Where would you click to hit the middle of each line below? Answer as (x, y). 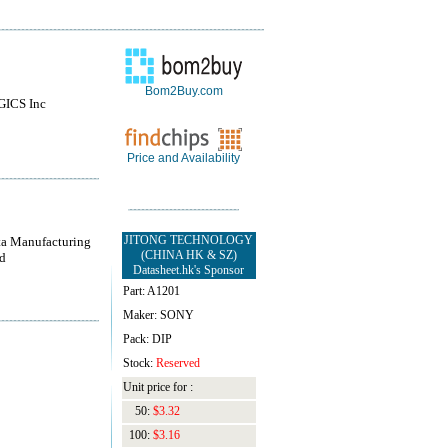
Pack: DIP (147, 339)
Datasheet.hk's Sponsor (188, 270)
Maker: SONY (158, 315)
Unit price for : (157, 387)
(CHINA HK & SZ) (188, 255)
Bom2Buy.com (183, 91)
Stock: (139, 363)
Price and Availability (183, 158)
